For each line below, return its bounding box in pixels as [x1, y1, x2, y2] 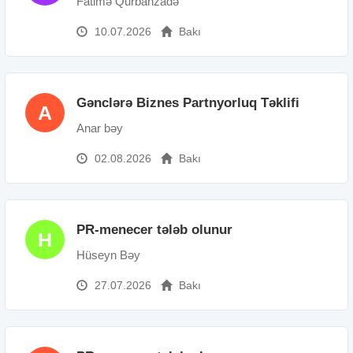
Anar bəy [76, 121, 123, 135]
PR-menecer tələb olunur [76, 221, 232, 237]
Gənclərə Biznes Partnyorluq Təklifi [76, 95, 299, 110]
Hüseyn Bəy [76, 247, 140, 262]
